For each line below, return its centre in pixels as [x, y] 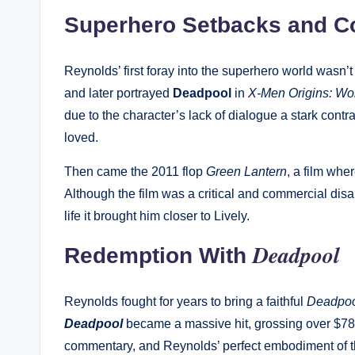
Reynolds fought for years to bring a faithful [185, 301]
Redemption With [158, 255]
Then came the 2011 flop [135, 171]
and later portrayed [118, 93]
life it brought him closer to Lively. [157, 216]
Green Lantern [246, 171]
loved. [81, 137]
